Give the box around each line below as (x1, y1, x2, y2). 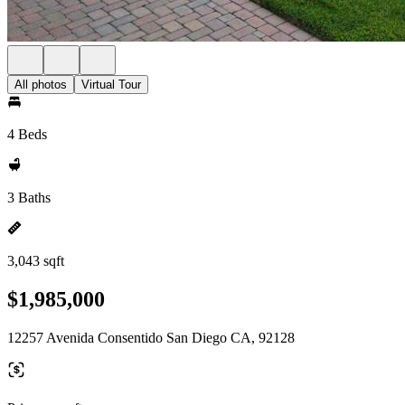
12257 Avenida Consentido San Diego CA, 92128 (7, 329, 295, 345)
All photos (14, 78, 67, 91)
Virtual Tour (81, 78, 141, 91)
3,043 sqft (7, 253, 64, 268)
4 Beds (7, 127, 47, 142)
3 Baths (7, 190, 51, 205)
